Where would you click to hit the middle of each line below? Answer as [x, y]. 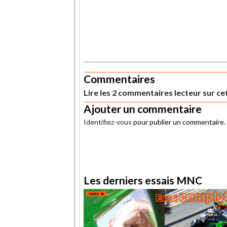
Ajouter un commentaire [143, 108]
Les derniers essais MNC [143, 180]
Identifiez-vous [108, 122]
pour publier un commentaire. [179, 122]
